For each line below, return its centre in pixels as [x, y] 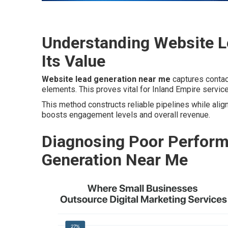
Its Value [74, 61]
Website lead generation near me [106, 79]
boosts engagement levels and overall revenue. [126, 115]
